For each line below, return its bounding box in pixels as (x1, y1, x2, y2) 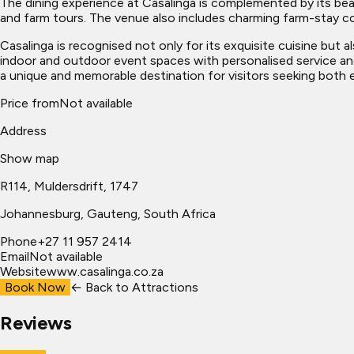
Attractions (132, 279, 198, 295)
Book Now (5, 279, 66, 295)
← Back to (70, 279, 132, 295)
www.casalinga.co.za (47, 263, 164, 279)
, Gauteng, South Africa (81, 205, 216, 221)
